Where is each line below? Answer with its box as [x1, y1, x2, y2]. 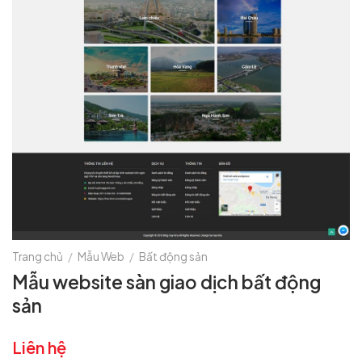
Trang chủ [12, 250, 63, 264]
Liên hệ [12, 337, 66, 358]
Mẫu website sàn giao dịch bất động [12, 270, 321, 293]
